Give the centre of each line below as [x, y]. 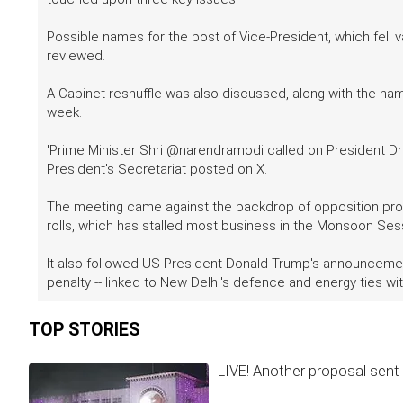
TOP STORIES [84, 329]
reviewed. [76, 55]
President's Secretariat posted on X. [157, 169]
